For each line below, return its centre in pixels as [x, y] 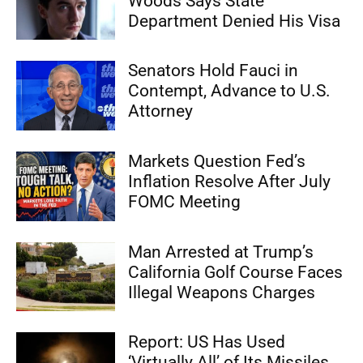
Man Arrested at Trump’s [221, 252]
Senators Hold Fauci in [214, 71]
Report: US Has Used [207, 342]
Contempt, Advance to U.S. [230, 91]
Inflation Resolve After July [230, 182]
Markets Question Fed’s [217, 162]
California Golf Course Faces [236, 272]
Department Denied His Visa [235, 21]
